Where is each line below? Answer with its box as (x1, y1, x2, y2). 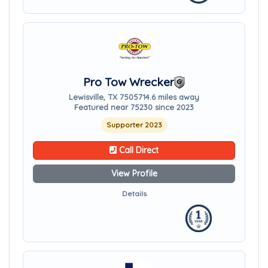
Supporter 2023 (106, 120, 162, 129)
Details (121, 189, 147, 198)
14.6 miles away (142, 92, 199, 102)
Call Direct (117, 145, 159, 156)
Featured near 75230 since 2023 (74, 102, 194, 112)
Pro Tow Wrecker (83, 75, 174, 89)
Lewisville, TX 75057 (69, 92, 142, 102)
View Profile (111, 168, 157, 179)
